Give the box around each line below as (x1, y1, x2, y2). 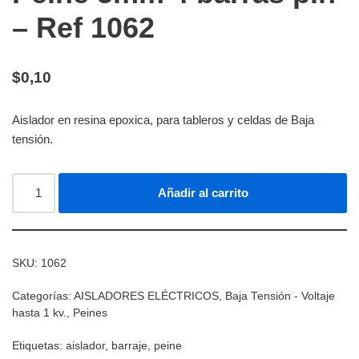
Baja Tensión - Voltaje (225, 289, 335, 302)
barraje (111, 339, 147, 352)
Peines (73, 306, 107, 319)
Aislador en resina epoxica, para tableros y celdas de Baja (12, 112, 314, 127)
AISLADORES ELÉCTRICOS (74, 289, 219, 302)
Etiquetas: (12, 339, 66, 352)
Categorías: (12, 289, 74, 302)
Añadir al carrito (157, 185, 248, 200)
